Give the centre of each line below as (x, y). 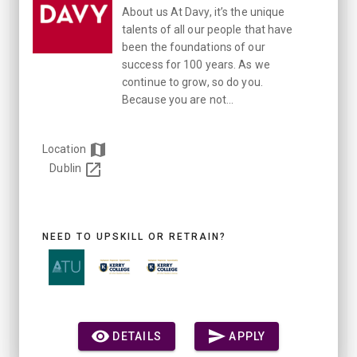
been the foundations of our (194, 47)
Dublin (66, 169)
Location (65, 149)
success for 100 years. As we (196, 65)
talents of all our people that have (208, 30)
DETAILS (137, 336)
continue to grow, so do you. (192, 82)
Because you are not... (178, 100)
